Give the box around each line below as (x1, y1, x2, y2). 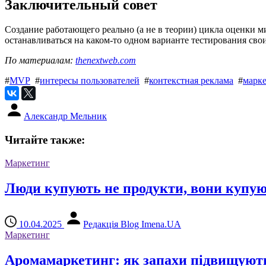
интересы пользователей (40, 75, 140, 86)
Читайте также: (5, 134, 85, 147)
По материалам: (5, 55, 75, 66)
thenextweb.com (75, 55, 136, 66)
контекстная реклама (149, 75, 233, 86)
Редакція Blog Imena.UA (83, 218, 181, 229)
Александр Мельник (24, 111, 107, 122)
